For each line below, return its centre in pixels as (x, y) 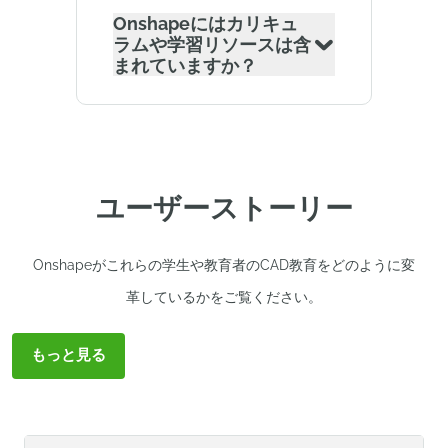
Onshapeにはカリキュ (205, 23)
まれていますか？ (185, 65)
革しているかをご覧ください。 (224, 297)
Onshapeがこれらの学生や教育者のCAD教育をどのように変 (224, 265)
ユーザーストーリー (224, 208)
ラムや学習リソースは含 (212, 44)
